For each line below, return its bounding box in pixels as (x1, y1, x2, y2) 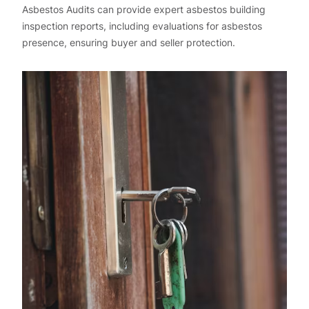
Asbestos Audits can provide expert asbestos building (22, 3, 266, 16)
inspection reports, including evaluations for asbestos (22, 20, 262, 32)
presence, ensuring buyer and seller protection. (22, 37, 235, 49)
